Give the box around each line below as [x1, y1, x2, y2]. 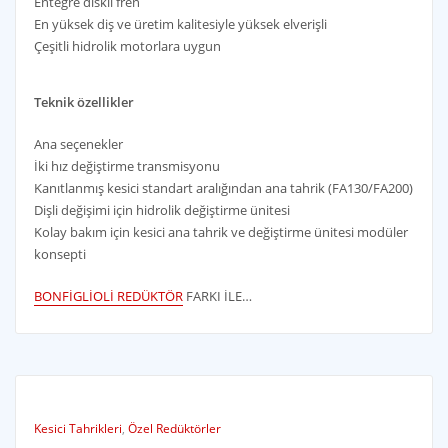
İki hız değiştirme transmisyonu [33, 156, 220, 175]
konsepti [33, 244, 86, 263]
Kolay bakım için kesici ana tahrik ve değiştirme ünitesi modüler [33, 222, 408, 241]
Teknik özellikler [33, 92, 134, 111]
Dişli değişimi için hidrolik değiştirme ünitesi [33, 200, 290, 219]
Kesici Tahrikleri [33, 420, 122, 438]
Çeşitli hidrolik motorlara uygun [33, 37, 221, 56]
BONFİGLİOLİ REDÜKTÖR [33, 287, 183, 306]
